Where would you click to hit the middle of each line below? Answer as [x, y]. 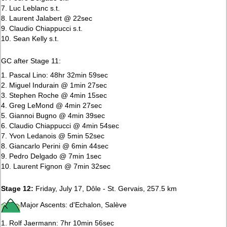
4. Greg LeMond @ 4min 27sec [52, 105]
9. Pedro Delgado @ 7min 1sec [51, 156]
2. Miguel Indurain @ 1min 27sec [54, 85]
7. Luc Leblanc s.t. [31, 8]
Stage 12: [17, 188]
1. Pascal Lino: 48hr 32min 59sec [55, 75]
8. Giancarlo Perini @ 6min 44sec [55, 146]
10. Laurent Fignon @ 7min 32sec [56, 166]
